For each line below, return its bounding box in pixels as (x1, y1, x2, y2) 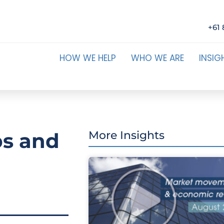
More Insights (88, 128, 164, 142)
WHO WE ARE (130, 52, 184, 64)
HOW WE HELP (59, 52, 116, 64)
